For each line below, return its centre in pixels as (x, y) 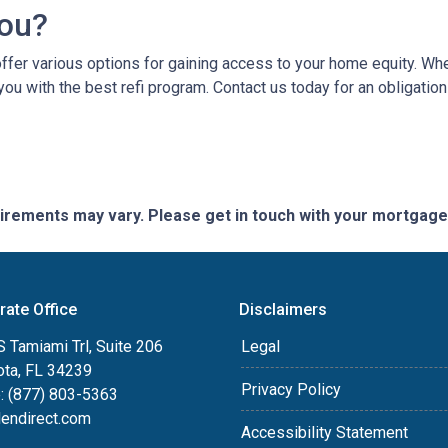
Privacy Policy (291, 389)
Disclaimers (283, 309)
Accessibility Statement (324, 432)
